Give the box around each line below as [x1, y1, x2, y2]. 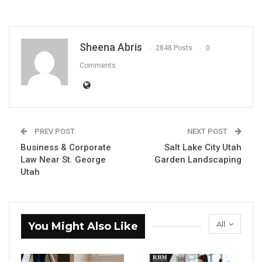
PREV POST [33, 126, 75, 136]
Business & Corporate [20, 142, 111, 153]
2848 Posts [156, 43, 192, 52]
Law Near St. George [20, 154, 106, 165]
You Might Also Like [28, 219, 138, 233]
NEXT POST [187, 126, 229, 136]
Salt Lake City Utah [164, 142, 242, 153]
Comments [80, 61, 116, 70]
